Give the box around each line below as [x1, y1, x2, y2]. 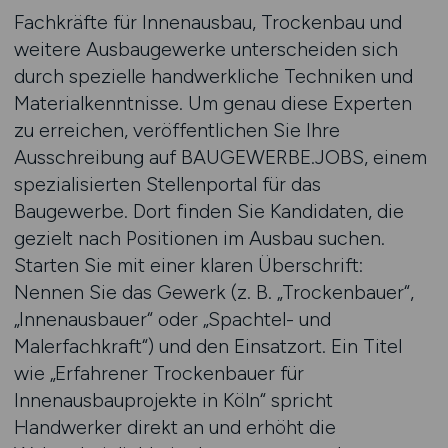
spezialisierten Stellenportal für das [13, 172, 321, 196]
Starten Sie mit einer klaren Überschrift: [13, 253, 363, 277]
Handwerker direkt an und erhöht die [13, 415, 336, 439]
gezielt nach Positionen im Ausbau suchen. [13, 226, 385, 250]
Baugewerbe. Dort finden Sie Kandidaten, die [13, 199, 404, 223]
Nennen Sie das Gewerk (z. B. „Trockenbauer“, [13, 280, 414, 304]
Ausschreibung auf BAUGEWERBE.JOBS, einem [13, 145, 427, 169]
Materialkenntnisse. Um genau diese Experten [13, 91, 412, 115]
